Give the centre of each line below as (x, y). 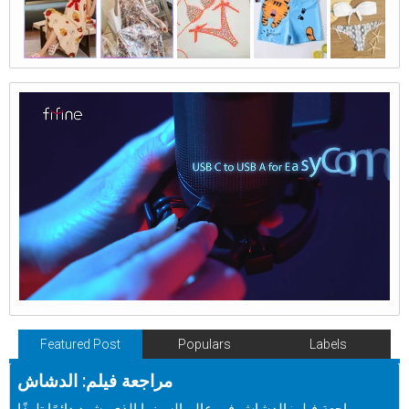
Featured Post (80, 345)
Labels (329, 345)
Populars (204, 345)
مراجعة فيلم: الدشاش (95, 381)
